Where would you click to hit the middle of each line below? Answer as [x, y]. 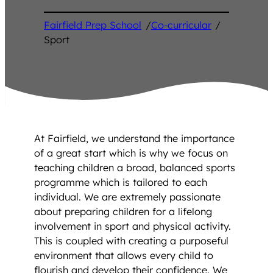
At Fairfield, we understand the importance [134, 138]
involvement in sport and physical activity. [133, 226]
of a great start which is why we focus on [131, 153]
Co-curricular [181, 25]
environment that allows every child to [124, 255]
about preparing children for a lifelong [123, 211]
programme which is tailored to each [121, 182]
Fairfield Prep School [93, 25]
